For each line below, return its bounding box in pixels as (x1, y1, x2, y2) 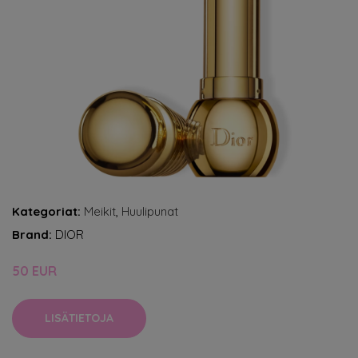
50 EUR (12, 263, 57, 279)
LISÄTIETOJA (45, 311, 113, 325)
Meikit (84, 204, 116, 219)
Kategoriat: (12, 204, 81, 219)
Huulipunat (121, 204, 178, 219)
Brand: (12, 227, 55, 242)
